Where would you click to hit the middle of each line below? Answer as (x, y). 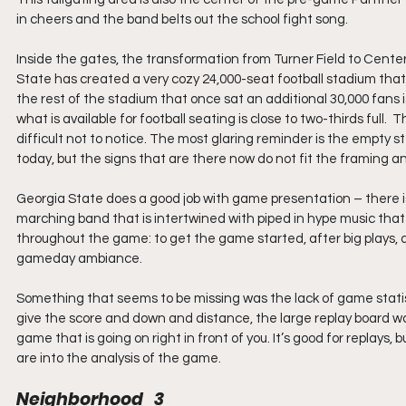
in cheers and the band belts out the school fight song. (182, 19)
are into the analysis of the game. (119, 358)
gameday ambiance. (79, 259)
